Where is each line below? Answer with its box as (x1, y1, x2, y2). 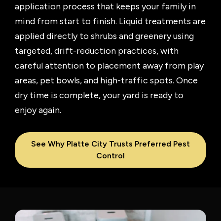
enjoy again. (15, 104, 61, 115)
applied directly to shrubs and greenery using (15, 30, 194, 41)
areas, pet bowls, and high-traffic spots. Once (15, 74, 198, 86)
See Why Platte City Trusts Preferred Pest (31, 139, 190, 148)
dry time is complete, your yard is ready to (15, 89, 184, 101)
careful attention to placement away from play (15, 60, 204, 71)
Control (96, 150, 125, 160)
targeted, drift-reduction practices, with (15, 45, 179, 56)
